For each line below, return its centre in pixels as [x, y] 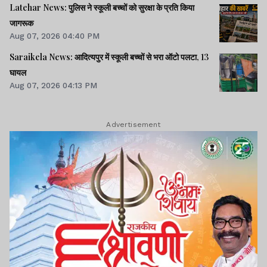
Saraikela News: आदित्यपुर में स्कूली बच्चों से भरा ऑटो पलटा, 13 [109, 57]
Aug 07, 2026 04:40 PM [55, 35]
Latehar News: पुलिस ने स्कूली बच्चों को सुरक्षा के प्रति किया [102, 7]
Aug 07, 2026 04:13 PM [53, 85]
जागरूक [21, 23]
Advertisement [133, 124]
